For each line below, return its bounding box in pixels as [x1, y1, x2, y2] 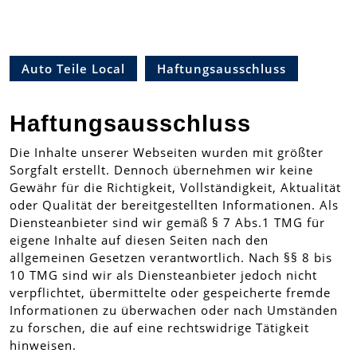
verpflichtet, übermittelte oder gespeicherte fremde [10, 284, 331, 300]
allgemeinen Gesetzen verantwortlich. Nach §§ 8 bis [10, 249, 332, 265]
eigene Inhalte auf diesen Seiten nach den [10, 232, 269, 248]
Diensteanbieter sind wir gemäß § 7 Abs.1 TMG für [10, 214, 325, 230]
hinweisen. [10, 337, 76, 353]
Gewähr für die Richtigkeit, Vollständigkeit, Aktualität [10, 179, 341, 195]
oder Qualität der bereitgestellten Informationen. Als [10, 197, 339, 213]
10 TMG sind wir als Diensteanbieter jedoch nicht [10, 267, 317, 283]
